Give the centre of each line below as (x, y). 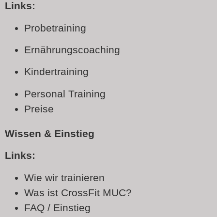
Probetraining (55, 28)
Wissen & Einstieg (50, 133)
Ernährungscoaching (72, 50)
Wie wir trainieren (64, 177)
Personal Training (65, 93)
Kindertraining (56, 72)
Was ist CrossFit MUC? (78, 192)
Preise (39, 108)
